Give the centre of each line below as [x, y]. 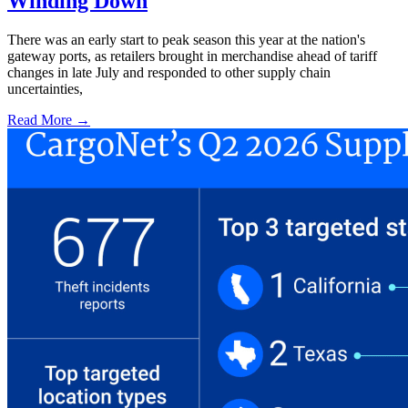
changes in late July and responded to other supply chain [169, 73]
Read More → [49, 120]
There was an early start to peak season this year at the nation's [186, 40]
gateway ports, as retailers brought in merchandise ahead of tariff [192, 56]
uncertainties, [45, 89]
